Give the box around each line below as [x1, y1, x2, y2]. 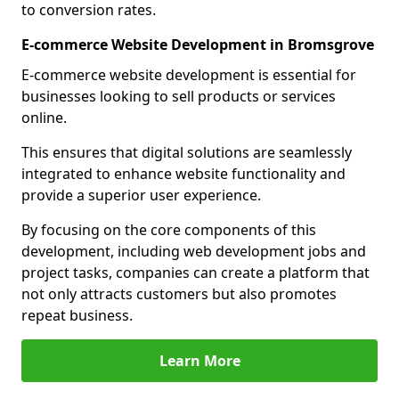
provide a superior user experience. [21, 185, 265, 205]
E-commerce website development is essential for [21, 65, 356, 85]
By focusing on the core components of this [21, 220, 316, 240]
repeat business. [21, 305, 133, 325]
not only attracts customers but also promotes [21, 284, 337, 304]
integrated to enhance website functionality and [21, 164, 346, 183]
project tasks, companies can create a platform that [21, 263, 370, 282]
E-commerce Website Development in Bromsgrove [21, 35, 374, 54]
